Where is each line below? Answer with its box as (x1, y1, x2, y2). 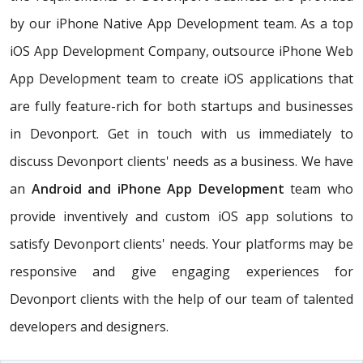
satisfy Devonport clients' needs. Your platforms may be (10, 235, 353, 254)
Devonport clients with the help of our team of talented (10, 290, 353, 309)
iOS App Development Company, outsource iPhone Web (10, 42, 353, 61)
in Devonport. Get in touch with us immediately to (10, 125, 353, 143)
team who (284, 180, 354, 199)
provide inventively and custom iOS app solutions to (10, 207, 353, 226)
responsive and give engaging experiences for (10, 263, 353, 281)
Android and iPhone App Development (31, 180, 284, 199)
